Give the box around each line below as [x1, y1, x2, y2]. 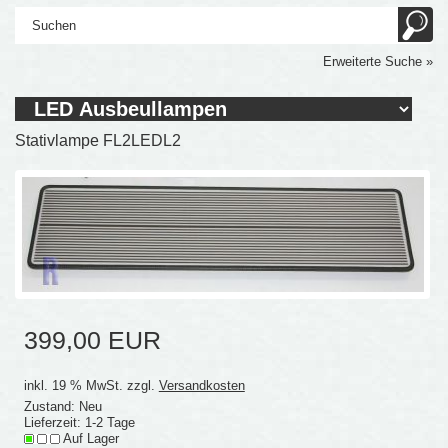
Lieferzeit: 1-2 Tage [23, 414, 135, 430]
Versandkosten [158, 377, 245, 393]
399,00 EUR [23, 326, 161, 354]
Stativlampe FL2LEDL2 [15, 132, 182, 150]
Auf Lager [59, 430, 119, 446]
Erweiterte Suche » [322, 54, 433, 69]
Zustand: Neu [23, 398, 102, 414]
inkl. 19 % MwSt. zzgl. [23, 377, 159, 393]
